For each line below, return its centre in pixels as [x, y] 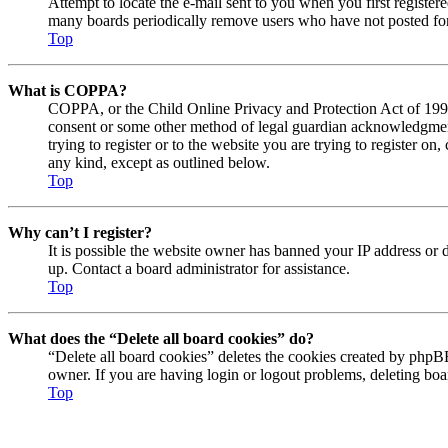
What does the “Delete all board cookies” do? [161, 338]
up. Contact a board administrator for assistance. [199, 268]
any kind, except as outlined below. [159, 162]
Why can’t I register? [80, 232]
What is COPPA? [67, 90]
